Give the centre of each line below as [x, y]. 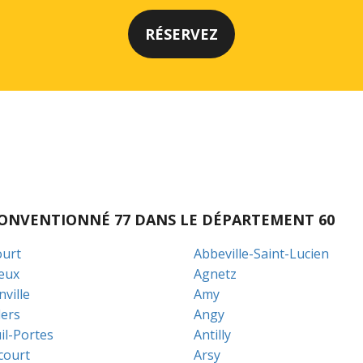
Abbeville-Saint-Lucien [261, 254]
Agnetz [215, 274]
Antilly [212, 335]
